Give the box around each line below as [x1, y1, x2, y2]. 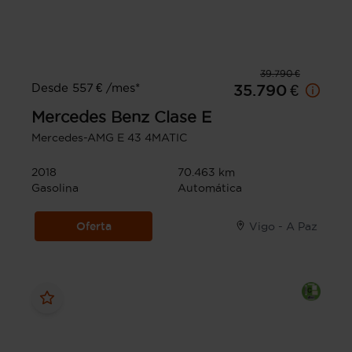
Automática [178, 181, 242, 194]
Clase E [154, 108, 211, 126]
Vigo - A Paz [249, 219, 317, 233]
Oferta [75, 219, 112, 233]
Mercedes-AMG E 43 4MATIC [31, 130, 187, 144]
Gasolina [31, 181, 79, 194]
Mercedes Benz [31, 108, 149, 126]
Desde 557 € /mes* [31, 80, 140, 94]
